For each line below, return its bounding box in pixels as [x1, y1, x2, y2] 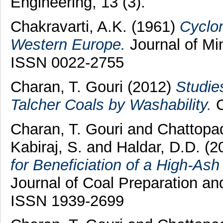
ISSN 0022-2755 [10, 53, 124, 71]
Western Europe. [10, 35, 125, 53]
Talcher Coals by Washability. [10, 96, 212, 113]
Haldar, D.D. [116, 138, 200, 156]
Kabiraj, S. [10, 138, 82, 156]
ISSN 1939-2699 [10, 192, 124, 210]
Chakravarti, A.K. [10, 17, 127, 35]
